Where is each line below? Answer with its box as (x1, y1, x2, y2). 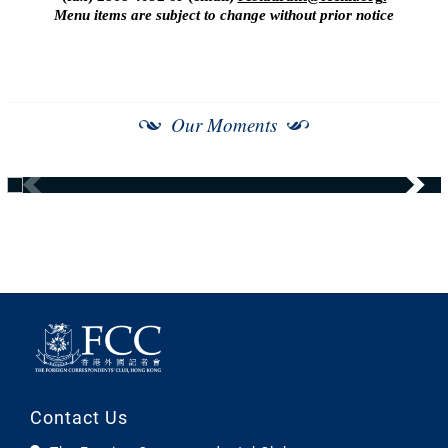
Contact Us (30, 407, 128, 429)
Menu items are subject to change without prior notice (54, 7, 394, 24)
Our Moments (171, 112, 277, 138)
